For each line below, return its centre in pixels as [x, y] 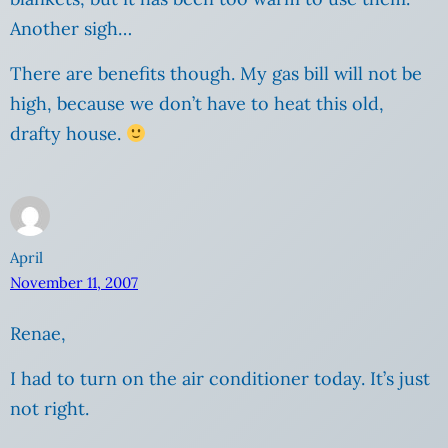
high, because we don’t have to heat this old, [197, 104]
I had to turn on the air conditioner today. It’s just [220, 378]
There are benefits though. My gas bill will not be [216, 74]
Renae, [38, 333]
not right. [49, 408]
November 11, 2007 [74, 282]
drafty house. [68, 134]
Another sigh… [71, 29]
